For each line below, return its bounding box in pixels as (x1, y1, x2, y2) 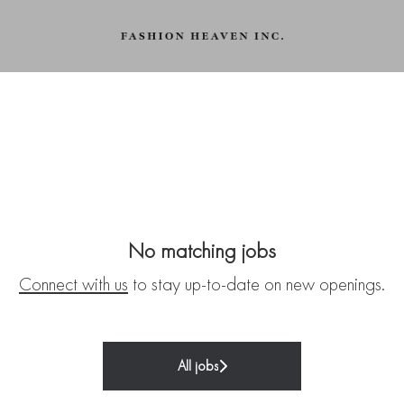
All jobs (177, 358, 218, 374)
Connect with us (19, 273, 128, 295)
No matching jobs (128, 238, 276, 263)
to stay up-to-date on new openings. (128, 273, 385, 295)
